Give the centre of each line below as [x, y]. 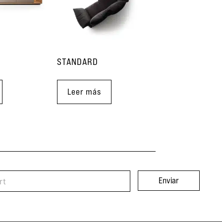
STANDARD [77, 61]
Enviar [169, 181]
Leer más [84, 91]
